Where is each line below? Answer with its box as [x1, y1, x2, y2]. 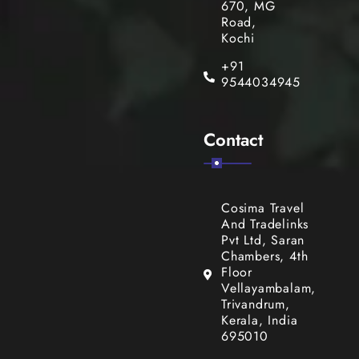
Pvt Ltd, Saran [221, 230, 305, 249]
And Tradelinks [221, 214, 309, 233]
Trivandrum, [221, 294, 290, 313]
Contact [204, 126, 263, 152]
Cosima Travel [221, 198, 305, 217]
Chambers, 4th [221, 246, 309, 265]
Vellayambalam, [221, 278, 317, 297]
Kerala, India [221, 310, 298, 329]
